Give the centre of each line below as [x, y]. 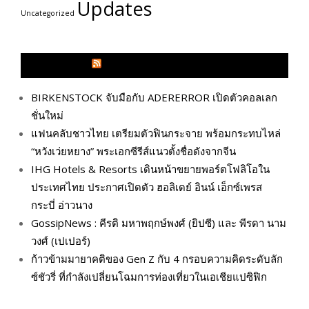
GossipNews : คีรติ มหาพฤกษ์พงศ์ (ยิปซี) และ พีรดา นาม [159, 223]
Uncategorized [48, 13]
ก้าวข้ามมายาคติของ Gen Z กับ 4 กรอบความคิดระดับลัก [157, 259]
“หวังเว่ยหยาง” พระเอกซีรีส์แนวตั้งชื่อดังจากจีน [133, 151]
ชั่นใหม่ [47, 116]
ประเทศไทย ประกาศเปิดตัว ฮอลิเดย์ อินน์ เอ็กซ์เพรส [147, 187]
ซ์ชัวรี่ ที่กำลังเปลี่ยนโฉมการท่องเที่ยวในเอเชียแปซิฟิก [149, 277]
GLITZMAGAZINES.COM [161, 66]
